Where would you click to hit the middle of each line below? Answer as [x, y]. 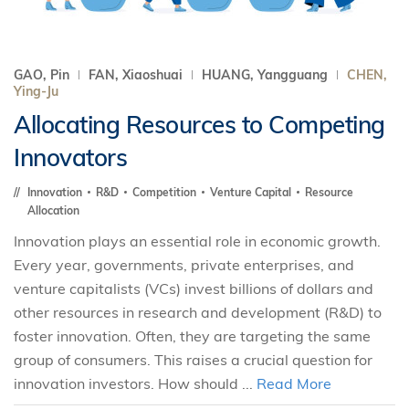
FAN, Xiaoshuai [137, 75]
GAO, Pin [43, 75]
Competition [166, 192]
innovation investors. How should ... [135, 383]
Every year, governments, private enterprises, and [184, 265]
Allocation [53, 210]
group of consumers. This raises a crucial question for [193, 360]
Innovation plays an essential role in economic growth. [197, 241]
